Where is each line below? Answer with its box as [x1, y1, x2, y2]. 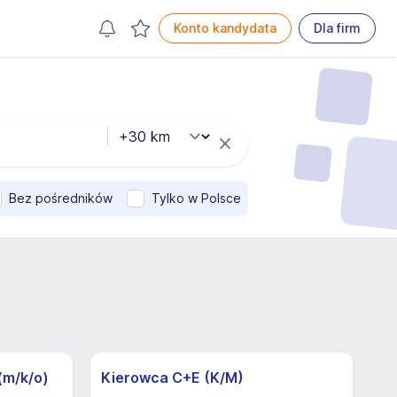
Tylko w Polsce [152, 191, 241, 206]
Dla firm [314, 20, 361, 35]
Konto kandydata [174, 20, 276, 35]
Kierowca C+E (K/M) [101, 369, 244, 386]
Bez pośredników [9, 191, 113, 206]
